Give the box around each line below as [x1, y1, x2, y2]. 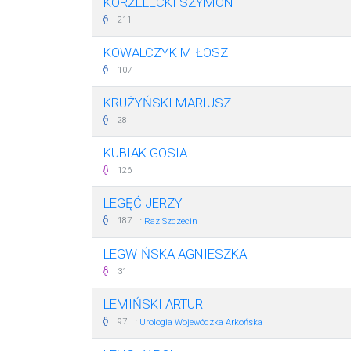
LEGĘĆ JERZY [103, 195, 183, 211]
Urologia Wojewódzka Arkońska [139, 317, 262, 327]
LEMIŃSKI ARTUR [103, 296, 203, 312]
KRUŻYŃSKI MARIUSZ [103, 95, 231, 110]
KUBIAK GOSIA [103, 145, 187, 161]
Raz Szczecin [144, 216, 197, 226]
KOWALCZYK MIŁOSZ [103, 45, 228, 60]
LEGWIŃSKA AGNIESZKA [103, 246, 247, 262]
